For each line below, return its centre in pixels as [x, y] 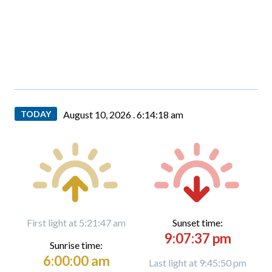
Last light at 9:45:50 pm [198, 263]
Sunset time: [198, 223]
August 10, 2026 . [100, 114]
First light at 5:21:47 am [76, 223]
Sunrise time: [76, 245]
